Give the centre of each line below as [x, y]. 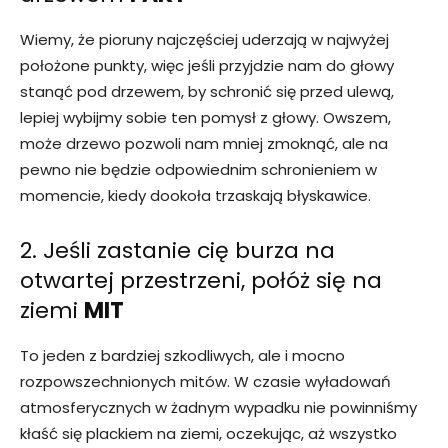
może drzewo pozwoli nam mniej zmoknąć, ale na [204, 144]
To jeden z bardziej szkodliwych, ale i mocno [182, 356]
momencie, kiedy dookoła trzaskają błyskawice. [195, 196]
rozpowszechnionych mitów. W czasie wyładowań [205, 382]
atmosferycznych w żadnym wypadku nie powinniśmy [218, 408]
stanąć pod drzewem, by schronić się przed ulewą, [207, 92]
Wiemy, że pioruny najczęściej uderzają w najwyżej [204, 40]
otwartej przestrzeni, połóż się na [201, 281]
